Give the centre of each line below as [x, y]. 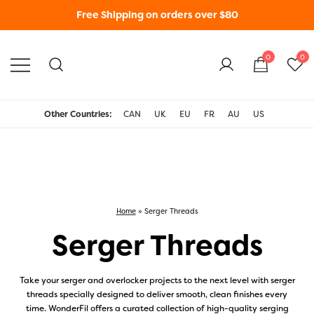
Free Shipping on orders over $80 [157, 15]
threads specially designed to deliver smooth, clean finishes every [157, 294]
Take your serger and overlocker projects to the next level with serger [157, 280]
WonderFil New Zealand [204, 89]
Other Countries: [78, 114]
